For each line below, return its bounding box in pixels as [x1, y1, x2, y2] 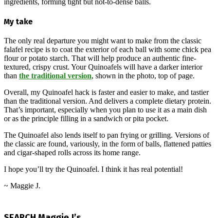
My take [4, 17, 33, 26]
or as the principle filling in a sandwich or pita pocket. [4, 114, 168, 123]
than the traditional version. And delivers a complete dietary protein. [4, 96, 211, 105]
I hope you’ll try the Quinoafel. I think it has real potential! [4, 164, 183, 173]
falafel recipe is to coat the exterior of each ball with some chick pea [4, 45, 211, 54]
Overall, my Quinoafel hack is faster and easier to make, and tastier [4, 88, 209, 96]
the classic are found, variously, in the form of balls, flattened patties [4, 139, 211, 148]
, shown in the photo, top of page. [91, 71, 195, 80]
